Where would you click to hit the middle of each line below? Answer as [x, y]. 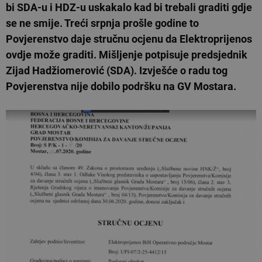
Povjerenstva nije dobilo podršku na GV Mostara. [121, 87]
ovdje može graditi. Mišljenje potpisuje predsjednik [127, 55]
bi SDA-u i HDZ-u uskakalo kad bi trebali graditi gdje [129, 8]
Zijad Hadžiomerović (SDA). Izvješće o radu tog [117, 71]
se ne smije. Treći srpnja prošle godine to [102, 23]
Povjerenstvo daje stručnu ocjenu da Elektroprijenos [129, 39]
